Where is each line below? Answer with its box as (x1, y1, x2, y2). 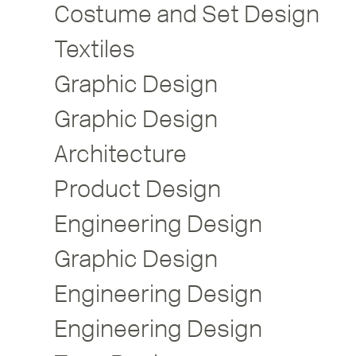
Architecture (54, 139, 187, 168)
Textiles (54, 34, 135, 64)
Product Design (54, 174, 221, 203)
